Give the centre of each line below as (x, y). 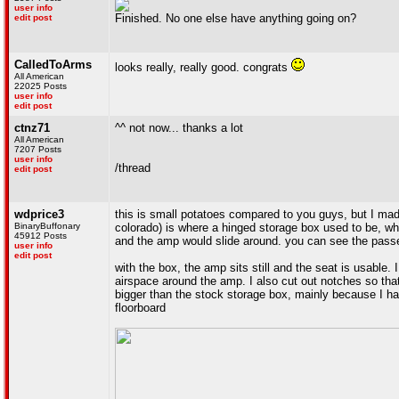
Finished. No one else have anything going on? (236, 18)
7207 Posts (38, 149)
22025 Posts (41, 86)
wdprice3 (39, 214)
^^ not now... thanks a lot (179, 128)
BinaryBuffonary (47, 226)
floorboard (140, 308)
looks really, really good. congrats (203, 67)
